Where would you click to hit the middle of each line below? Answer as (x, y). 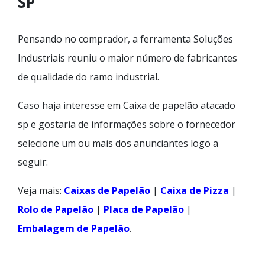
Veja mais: (41, 190)
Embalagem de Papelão (74, 228)
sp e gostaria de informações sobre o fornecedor (127, 124)
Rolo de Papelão (56, 209)
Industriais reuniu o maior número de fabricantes (127, 58)
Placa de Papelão (144, 209)
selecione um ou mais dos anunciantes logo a (118, 143)
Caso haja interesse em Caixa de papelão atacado (127, 105)
